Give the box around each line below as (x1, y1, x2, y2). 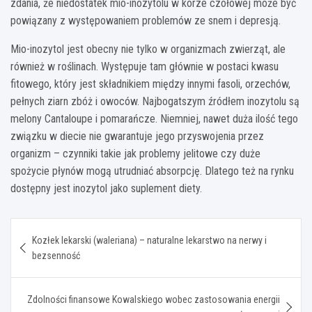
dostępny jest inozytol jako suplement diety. (10, 181, 202, 195)
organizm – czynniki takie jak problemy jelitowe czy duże (10, 146, 260, 160)
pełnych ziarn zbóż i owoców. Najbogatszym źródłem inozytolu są (10, 94, 299, 108)
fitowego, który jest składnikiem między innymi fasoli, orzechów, (10, 77, 290, 91)
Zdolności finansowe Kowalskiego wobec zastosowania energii (27, 293, 280, 305)
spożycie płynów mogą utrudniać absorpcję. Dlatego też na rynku (10, 164, 294, 178)
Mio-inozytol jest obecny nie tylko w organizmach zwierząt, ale (10, 42, 286, 56)
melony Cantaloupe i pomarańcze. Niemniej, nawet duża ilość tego (10, 111, 298, 125)
